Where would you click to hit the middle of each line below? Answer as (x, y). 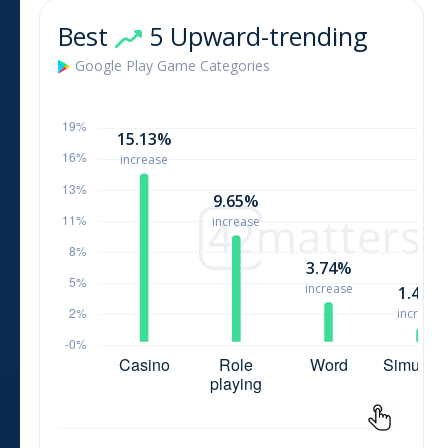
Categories (233, 65)
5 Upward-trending (255, 35)
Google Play (116, 65)
